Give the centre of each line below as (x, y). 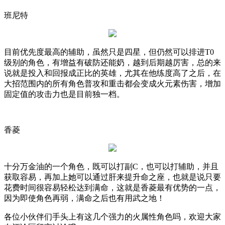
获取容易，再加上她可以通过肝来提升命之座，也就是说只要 (113, 177)
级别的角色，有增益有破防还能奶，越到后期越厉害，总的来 (113, 62)
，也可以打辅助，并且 (178, 166)
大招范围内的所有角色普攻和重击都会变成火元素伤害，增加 (113, 83)
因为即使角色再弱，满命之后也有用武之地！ (84, 198)
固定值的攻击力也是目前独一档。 (64, 94)
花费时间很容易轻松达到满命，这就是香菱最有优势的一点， (113, 187)
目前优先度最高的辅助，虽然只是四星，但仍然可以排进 (104, 52)
